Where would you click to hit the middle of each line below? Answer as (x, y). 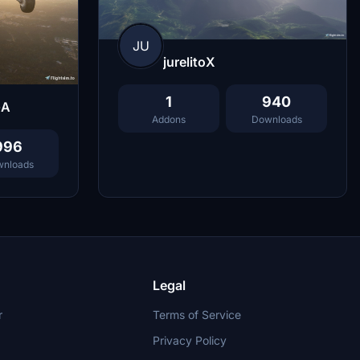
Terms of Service (197, 315)
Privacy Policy (190, 341)
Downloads (276, 120)
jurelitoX (189, 62)
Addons (169, 120)
